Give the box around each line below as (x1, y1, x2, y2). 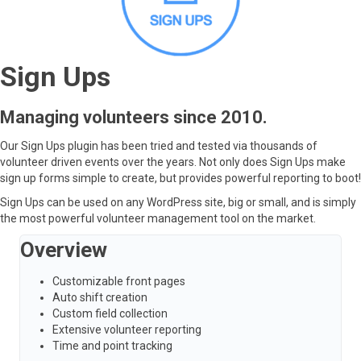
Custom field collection (52, 306, 168, 320)
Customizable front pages (52, 274, 185, 288)
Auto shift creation (52, 290, 147, 304)
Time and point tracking (52, 338, 172, 352)
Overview (20, 237, 107, 262)
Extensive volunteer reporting (52, 322, 201, 336)
